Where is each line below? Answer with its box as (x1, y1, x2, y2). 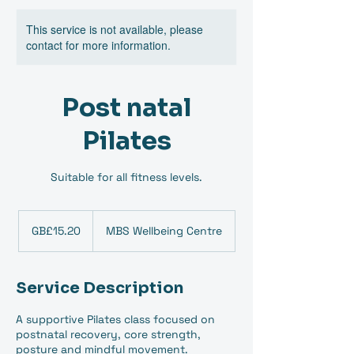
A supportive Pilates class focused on (16, 312, 215, 326)
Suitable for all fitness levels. (51, 170, 202, 184)
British (18, 220, 41, 228)
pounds (18, 228, 47, 237)
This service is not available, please (26, 21, 203, 37)
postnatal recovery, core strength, (16, 327, 201, 341)
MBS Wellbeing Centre (105, 224, 222, 238)
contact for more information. (26, 37, 171, 53)
